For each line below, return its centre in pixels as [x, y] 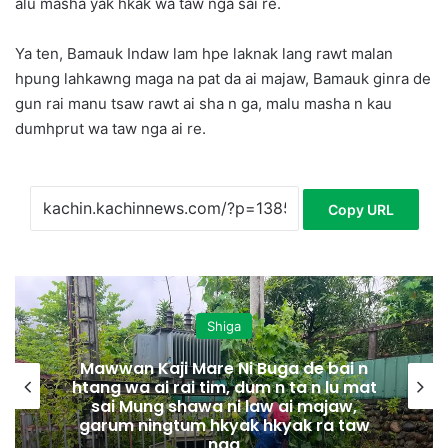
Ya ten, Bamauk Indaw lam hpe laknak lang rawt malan [204, 53]
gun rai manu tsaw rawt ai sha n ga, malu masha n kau [203, 103]
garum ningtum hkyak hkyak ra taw [224, 426]
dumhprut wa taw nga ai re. [110, 128]
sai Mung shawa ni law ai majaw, [224, 407]
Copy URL [360, 210]
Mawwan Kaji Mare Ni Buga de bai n [224, 369]
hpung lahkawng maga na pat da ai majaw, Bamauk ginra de [223, 78]
